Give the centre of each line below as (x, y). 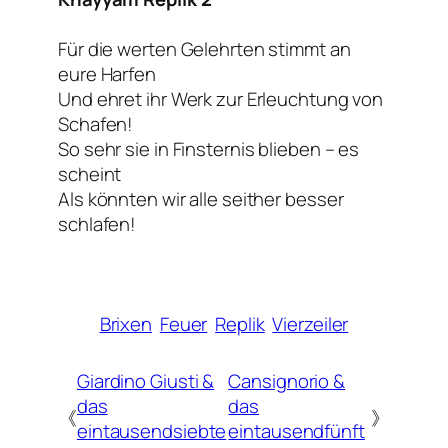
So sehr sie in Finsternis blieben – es (209, 149)
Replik (240, 324)
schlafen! (97, 224)
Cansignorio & (287, 380)
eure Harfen (107, 74)
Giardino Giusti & (145, 380)
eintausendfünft (296, 430)
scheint (90, 174)
